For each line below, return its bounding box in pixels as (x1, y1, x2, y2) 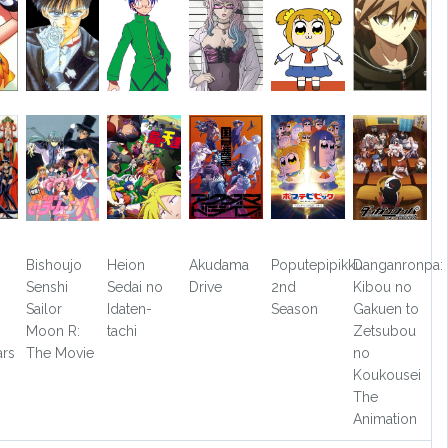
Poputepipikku (271, 256, 364, 273)
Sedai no (107, 278, 164, 295)
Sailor (25, 300, 62, 317)
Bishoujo (25, 256, 82, 273)
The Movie (25, 344, 94, 361)
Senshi (25, 278, 68, 295)
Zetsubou (352, 322, 416, 339)
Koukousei (352, 366, 421, 383)
